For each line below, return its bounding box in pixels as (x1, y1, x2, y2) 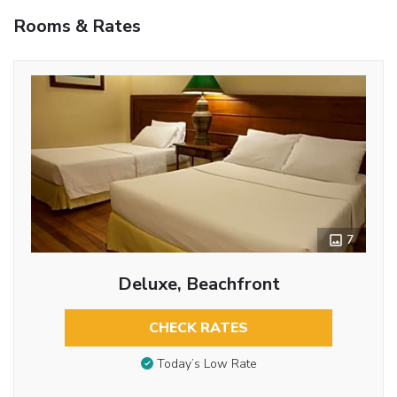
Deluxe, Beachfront (117, 271, 280, 296)
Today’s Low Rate (156, 355, 257, 373)
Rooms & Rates (13, 13, 141, 38)
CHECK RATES (149, 317, 248, 338)
